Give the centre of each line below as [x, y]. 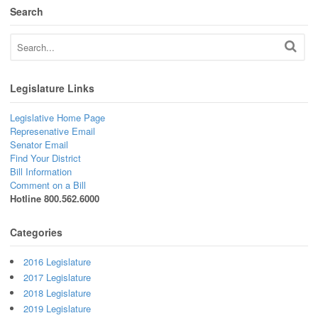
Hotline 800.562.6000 [55, 198]
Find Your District [45, 158]
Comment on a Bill [48, 185]
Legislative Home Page [57, 117]
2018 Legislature [57, 293]
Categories [36, 232]
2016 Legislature [57, 262]
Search [27, 11]
